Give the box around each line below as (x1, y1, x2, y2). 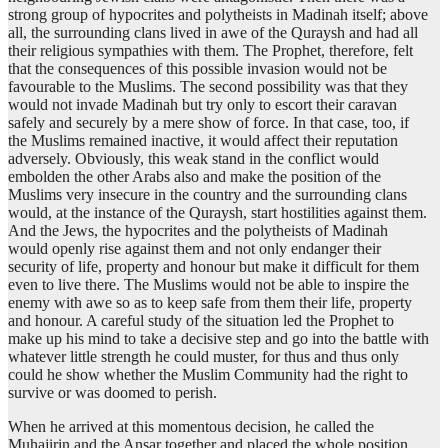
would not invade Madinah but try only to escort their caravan (8, 96, 397, 114)
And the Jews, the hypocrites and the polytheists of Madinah (8, 222, 388, 240)
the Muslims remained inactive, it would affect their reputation (8, 132, 398, 150)
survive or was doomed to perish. (8, 384, 217, 402)
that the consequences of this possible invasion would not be (8, 60, 387, 78)
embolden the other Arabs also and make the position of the (8, 168, 381, 186)
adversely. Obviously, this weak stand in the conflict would (8, 150, 379, 168)
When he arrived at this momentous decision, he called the (8, 418, 374, 436)
